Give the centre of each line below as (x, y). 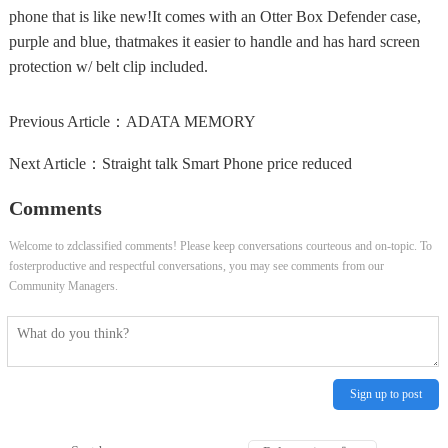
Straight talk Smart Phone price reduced (226, 163)
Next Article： (55, 163)
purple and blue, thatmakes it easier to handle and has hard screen (214, 41)
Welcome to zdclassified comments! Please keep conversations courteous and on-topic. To (220, 246)
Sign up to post (386, 394)
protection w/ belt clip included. (108, 66)
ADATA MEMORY (190, 121)
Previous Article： (67, 121)
